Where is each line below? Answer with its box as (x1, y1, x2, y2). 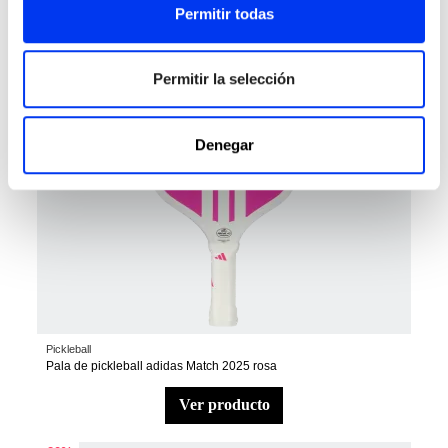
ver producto (189, 396, 270, 414)
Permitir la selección (153, 70, 295, 88)
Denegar (194, 135, 254, 153)
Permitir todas (174, 4, 274, 22)
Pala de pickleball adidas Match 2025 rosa (46, 358, 278, 373)
